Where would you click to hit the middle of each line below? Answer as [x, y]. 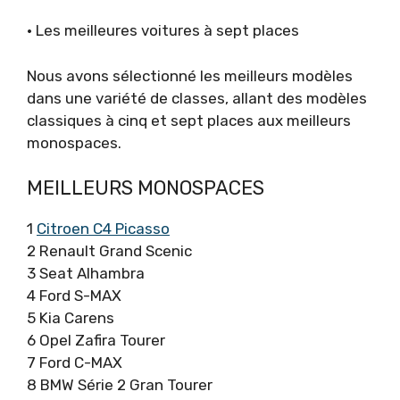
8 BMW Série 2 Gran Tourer [120, 385]
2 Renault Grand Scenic [109, 251]
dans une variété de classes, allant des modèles [197, 98]
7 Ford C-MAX [75, 363]
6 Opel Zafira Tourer [96, 341]
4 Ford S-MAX [74, 296]
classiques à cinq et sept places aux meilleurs [189, 120]
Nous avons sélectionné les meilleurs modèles [190, 75]
